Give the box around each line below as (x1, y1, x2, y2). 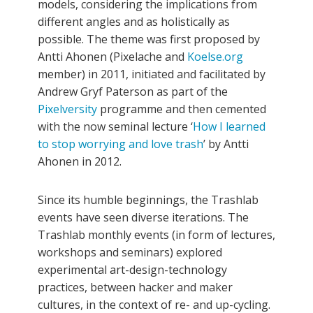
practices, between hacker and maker (38, 279, 233, 296)
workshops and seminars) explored (38, 245, 222, 261)
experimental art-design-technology (38, 262, 227, 278)
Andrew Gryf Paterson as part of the (38, 84, 228, 100)
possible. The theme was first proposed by (38, 31, 260, 48)
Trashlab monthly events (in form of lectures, (38, 227, 275, 243)
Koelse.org (187, 49, 243, 65)
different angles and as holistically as (38, 14, 230, 30)
